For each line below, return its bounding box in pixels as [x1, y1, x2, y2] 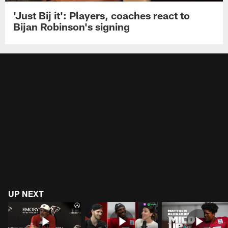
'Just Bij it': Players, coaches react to [13, 9, 190, 21]
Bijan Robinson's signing [13, 20, 130, 33]
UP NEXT [8, 189, 44, 199]
